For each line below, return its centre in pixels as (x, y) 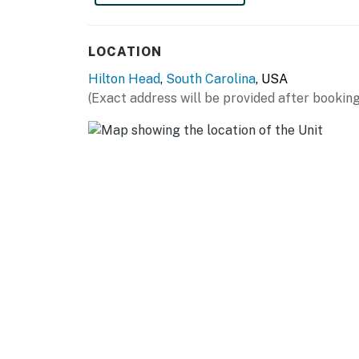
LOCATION (125, 52)
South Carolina (211, 79)
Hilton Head (124, 79)
